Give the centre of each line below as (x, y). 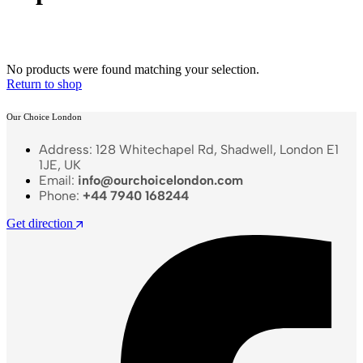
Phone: (61, 195)
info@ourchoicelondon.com (160, 180)
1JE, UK (60, 164)
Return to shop (44, 83)
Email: (58, 180)
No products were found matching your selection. (133, 69)
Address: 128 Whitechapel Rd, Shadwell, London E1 (189, 149)
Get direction (40, 223)
